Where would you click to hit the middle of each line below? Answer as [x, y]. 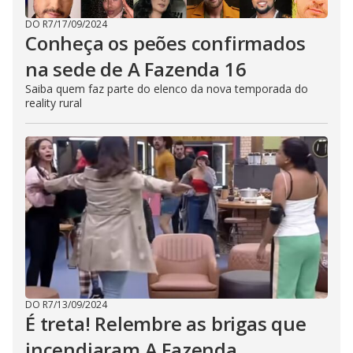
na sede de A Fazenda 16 [136, 69]
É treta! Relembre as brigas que [166, 323]
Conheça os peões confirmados [165, 43]
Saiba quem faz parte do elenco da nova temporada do [167, 89]
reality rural [54, 103]
